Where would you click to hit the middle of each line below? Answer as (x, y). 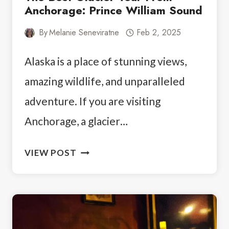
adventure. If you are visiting (93, 101)
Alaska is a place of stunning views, (106, 61)
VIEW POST (51, 153)
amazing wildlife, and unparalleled (105, 81)
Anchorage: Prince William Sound (113, 10)
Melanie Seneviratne (84, 33)
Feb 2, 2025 (158, 33)
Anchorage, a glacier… (76, 121)
